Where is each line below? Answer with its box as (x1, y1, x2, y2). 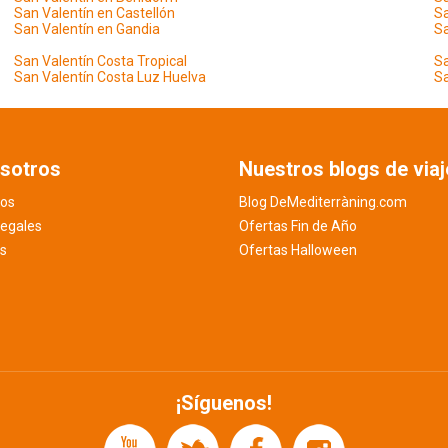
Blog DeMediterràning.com (239, 194, 407, 210)
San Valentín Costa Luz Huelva (14, 69, 206, 85)
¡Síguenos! (176, 391, 272, 415)
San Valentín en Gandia (14, 21, 160, 37)
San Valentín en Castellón (14, 5, 175, 21)
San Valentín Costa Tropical (14, 53, 187, 69)
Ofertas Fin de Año (239, 218, 357, 234)
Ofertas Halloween (239, 242, 357, 258)
